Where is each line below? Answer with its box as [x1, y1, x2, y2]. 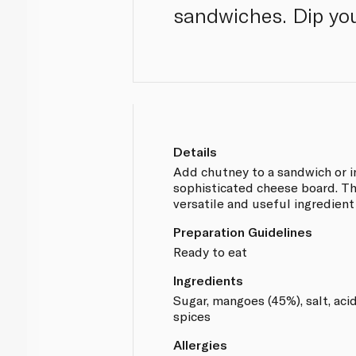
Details [173, 143, 218, 159]
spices [173, 308, 211, 323]
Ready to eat [173, 243, 248, 259]
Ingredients [173, 272, 244, 288]
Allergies [173, 336, 228, 352]
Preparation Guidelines [173, 223, 313, 239]
